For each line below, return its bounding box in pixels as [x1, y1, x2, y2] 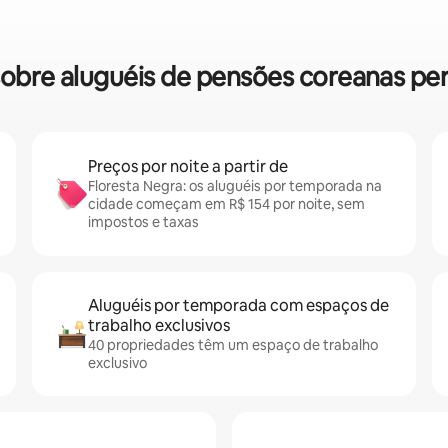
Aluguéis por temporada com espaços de [88, 295, 389, 317]
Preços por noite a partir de [88, 156, 288, 178]
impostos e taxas [88, 213, 199, 232]
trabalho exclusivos [88, 315, 230, 337]
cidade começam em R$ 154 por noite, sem [88, 195, 365, 214]
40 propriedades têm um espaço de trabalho [88, 336, 378, 355]
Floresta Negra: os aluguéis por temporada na [88, 177, 382, 196]
